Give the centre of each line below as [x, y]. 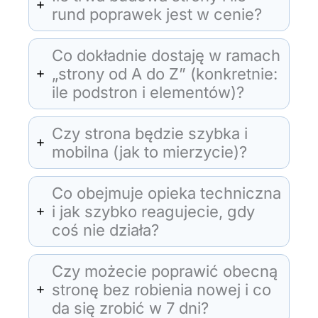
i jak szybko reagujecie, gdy [153, 211]
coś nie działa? [105, 230]
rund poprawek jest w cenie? [157, 14]
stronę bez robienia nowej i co [161, 289]
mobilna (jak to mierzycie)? [149, 152]
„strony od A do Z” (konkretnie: [165, 73]
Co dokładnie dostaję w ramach [166, 55]
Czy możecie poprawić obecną [165, 271]
